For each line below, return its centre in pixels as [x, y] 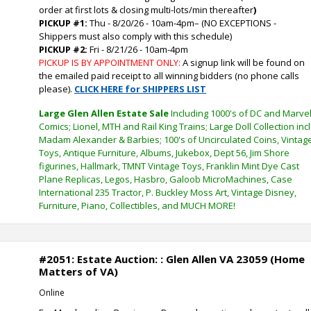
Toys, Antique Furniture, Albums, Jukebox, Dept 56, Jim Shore [164, 153]
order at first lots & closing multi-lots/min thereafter [146, 10]
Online [52, 293]
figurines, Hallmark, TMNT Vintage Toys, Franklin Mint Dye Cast [169, 166]
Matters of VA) [78, 271]
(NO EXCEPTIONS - [238, 23]
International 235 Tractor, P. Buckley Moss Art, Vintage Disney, [168, 192]
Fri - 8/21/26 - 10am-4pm [138, 49]
